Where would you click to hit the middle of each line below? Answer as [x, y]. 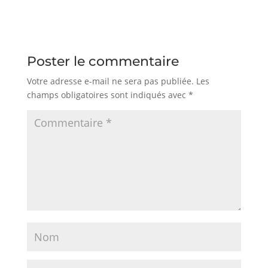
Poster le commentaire [103, 61]
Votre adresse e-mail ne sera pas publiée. [110, 81]
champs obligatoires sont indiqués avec [107, 95]
